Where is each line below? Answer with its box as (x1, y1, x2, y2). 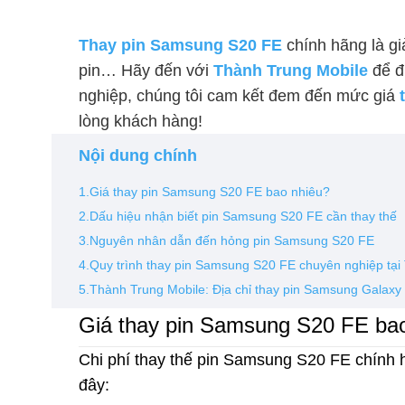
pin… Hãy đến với (79, 61, 213, 80)
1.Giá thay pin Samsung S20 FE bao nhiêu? (79, 184, 330, 199)
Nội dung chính (79, 146, 197, 165)
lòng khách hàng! (79, 111, 202, 130)
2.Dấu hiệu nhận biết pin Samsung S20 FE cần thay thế (79, 208, 397, 223)
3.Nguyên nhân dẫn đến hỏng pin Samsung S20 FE (79, 232, 374, 248)
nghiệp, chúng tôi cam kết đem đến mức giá (79, 86, 400, 105)
